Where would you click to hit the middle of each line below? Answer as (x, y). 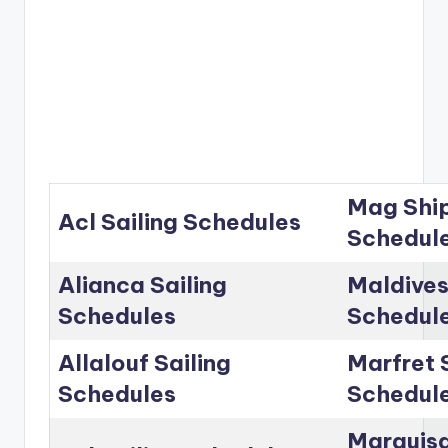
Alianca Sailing (142, 285)
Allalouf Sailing (144, 363)
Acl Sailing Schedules (179, 222)
